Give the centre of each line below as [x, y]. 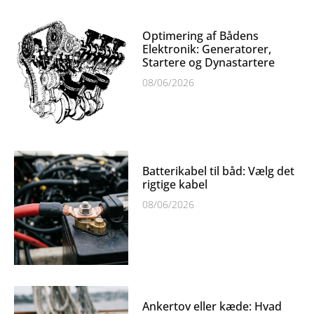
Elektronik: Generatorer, [207, 49]
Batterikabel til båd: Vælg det [219, 171]
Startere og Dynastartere [209, 62]
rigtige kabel [175, 184]
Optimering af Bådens [201, 35]
